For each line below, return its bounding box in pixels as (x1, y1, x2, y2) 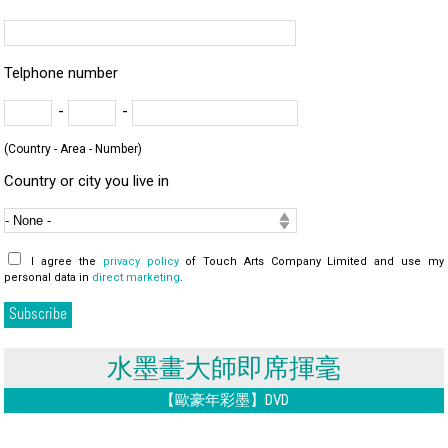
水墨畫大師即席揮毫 (107, 353, 341, 383)
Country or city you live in (4, 172, 170, 190)
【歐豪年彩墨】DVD (159, 391, 289, 409)
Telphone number (4, 64, 119, 82)
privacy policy (102, 255, 179, 268)
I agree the (31, 255, 103, 268)
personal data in (4, 271, 93, 284)
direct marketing (92, 271, 181, 284)
